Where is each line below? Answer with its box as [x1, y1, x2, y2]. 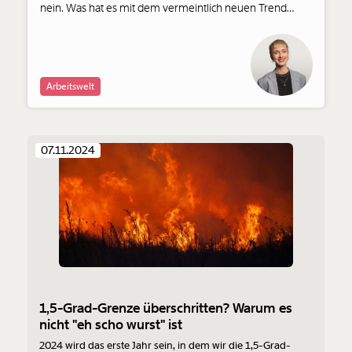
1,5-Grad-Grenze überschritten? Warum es [39, 299, 292, 317]
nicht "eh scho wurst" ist [39, 316, 182, 334]
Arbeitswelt [46, 80, 94, 93]
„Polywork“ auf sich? [40, 17, 134, 32]
